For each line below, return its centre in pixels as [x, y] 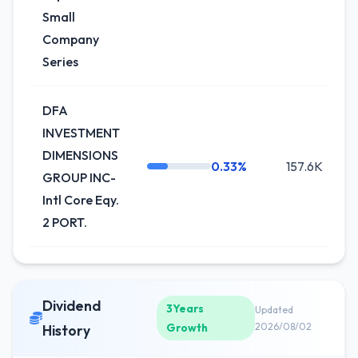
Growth [187, 328]
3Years [185, 308]
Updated [274, 310]
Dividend [72, 306]
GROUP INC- [79, 177]
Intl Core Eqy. [81, 200]
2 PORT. [65, 222]
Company [71, 39]
